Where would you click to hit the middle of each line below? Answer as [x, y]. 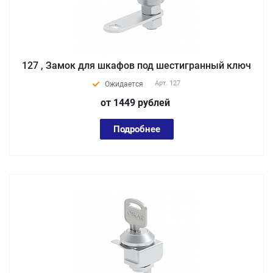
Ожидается [124, 84]
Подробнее [136, 129]
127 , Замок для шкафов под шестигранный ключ [136, 66]
